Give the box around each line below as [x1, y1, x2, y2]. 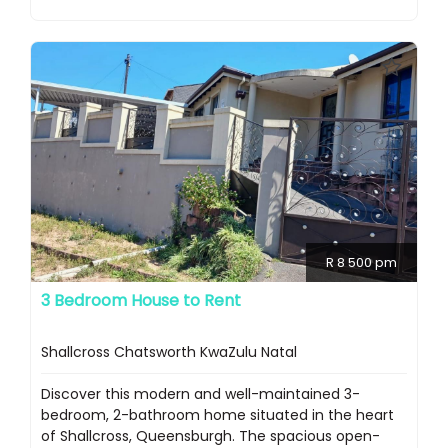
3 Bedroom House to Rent [41, 289, 241, 313]
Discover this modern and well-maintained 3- [41, 384, 360, 405]
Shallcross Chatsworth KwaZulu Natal [41, 342, 297, 363]
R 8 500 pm [326, 253, 397, 273]
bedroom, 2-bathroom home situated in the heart [41, 405, 394, 426]
